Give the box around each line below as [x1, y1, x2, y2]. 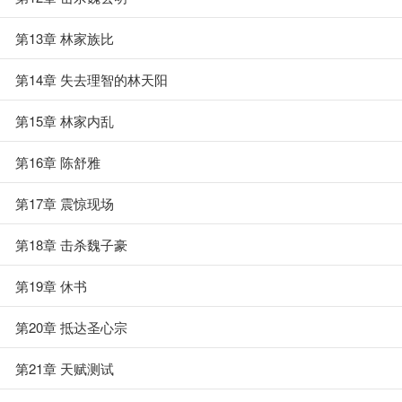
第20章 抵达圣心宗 [15, 318, 127, 336]
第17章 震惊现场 [15, 194, 114, 213]
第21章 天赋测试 [15, 359, 114, 378]
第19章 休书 [15, 276, 87, 295]
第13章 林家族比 [15, 29, 114, 48]
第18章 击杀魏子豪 [15, 235, 127, 254]
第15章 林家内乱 [15, 111, 114, 130]
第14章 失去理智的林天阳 [15, 70, 168, 89]
